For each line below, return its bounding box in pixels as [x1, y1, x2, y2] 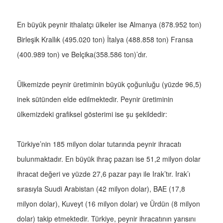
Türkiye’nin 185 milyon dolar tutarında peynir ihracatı [17, 139, 181, 149]
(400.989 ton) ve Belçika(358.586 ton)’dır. [17, 49, 147, 60]
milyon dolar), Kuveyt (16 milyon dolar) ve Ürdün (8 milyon [17, 199, 200, 209]
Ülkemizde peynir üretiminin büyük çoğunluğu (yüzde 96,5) [17, 79, 202, 90]
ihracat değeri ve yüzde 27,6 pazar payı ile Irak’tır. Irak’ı [17, 169, 190, 179]
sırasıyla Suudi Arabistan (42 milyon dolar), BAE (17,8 [17, 184, 185, 194]
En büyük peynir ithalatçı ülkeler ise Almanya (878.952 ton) [17, 19, 202, 30]
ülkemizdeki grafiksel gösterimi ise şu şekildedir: [17, 109, 169, 119]
